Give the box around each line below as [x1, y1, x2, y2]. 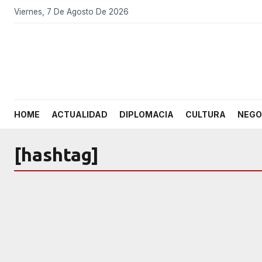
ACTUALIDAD [51, 109, 108, 119]
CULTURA [185, 109, 226, 119]
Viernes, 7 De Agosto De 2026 [14, 6, 129, 16]
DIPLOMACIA [119, 109, 174, 119]
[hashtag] [14, 144, 99, 165]
